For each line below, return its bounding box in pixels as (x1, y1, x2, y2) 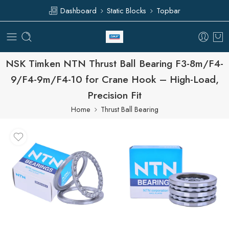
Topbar (156, 5, 180, 16)
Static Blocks (107, 5, 146, 16)
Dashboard (58, 5, 97, 16)
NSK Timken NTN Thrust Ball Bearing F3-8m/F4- (6, 56, 223, 71)
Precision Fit (87, 88, 142, 102)
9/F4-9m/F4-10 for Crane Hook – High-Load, (10, 72, 219, 86)
